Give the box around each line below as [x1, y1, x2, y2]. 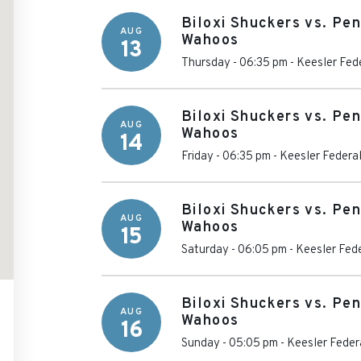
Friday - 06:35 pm [181, 148, 271, 164]
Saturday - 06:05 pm [181, 242, 287, 258]
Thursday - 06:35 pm [181, 55, 288, 71]
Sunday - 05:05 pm [181, 335, 278, 351]
